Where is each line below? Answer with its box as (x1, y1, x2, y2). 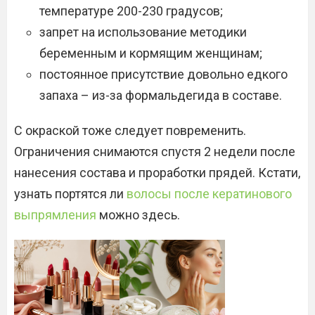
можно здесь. (96, 207, 180, 222)
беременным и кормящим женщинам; (39, 46, 262, 60)
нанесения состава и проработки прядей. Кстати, (14, 165, 300, 180)
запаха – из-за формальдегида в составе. (39, 88, 282, 103)
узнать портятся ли (14, 186, 127, 201)
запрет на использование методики (39, 25, 247, 39)
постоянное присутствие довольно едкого (39, 67, 288, 82)
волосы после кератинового (127, 186, 292, 201)
